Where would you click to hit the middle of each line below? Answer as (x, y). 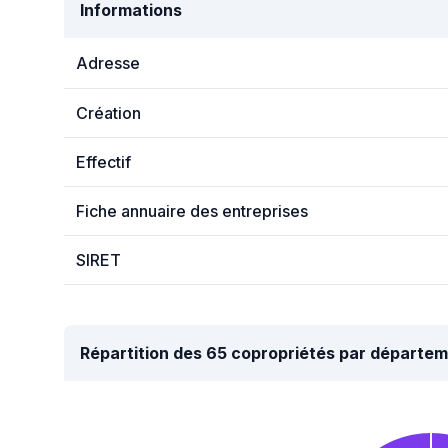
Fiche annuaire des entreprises (192, 211)
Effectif (103, 162)
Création (108, 113)
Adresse (108, 63)
